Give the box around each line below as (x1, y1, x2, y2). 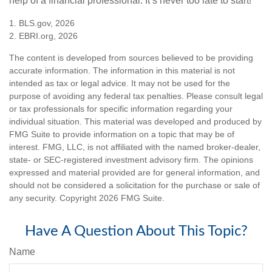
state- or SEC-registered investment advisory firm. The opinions (9, 155, 253, 165)
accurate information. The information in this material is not (9, 66, 235, 76)
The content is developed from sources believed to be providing (9, 53, 253, 63)
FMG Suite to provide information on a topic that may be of (9, 129, 234, 140)
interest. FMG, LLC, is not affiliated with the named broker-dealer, (9, 142, 260, 152)
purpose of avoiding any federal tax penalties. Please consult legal (9, 91, 263, 101)
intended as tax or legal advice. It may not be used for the (9, 78, 230, 89)
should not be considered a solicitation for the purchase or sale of (9, 180, 260, 191)
